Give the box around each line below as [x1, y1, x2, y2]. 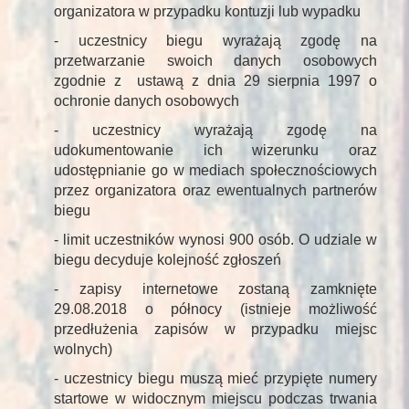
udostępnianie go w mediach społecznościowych [54, 163, 377, 179]
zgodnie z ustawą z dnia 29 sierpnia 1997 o [54, 73, 377, 89]
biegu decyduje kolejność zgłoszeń [54, 252, 281, 268]
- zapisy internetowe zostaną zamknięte [54, 281, 377, 298]
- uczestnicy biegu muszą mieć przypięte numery [54, 371, 377, 387]
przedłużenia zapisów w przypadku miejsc [54, 321, 377, 338]
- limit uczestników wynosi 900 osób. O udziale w [54, 232, 377, 248]
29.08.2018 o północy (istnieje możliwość [54, 301, 377, 318]
